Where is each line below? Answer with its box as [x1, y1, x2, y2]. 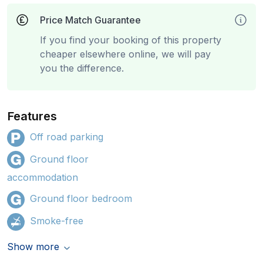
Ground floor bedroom [30, 193, 132, 205]
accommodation [7, 171, 78, 184]
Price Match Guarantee [40, 14, 141, 26]
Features [8, 109, 58, 123]
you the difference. [40, 62, 124, 74]
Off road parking [30, 131, 103, 143]
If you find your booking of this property [40, 34, 221, 46]
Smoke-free [30, 214, 83, 227]
